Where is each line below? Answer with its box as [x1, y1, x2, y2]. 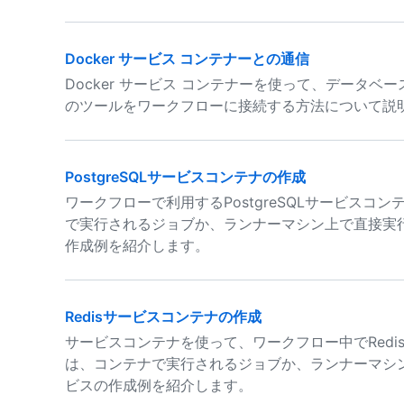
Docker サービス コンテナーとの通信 [65, 50, 309, 68]
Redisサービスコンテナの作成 [65, 308, 262, 326]
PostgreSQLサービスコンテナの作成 [65, 168, 306, 186]
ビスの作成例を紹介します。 [65, 376, 252, 394]
